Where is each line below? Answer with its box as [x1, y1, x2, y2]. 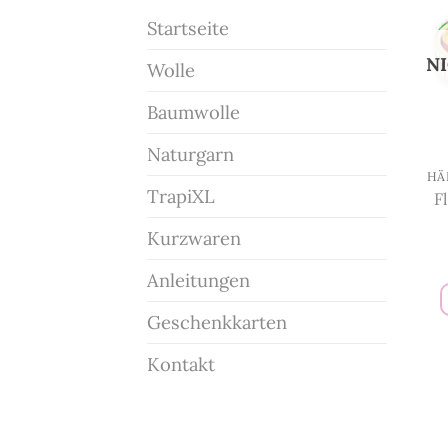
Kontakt [147, 351, 215, 376]
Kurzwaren [147, 225, 241, 250]
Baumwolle [147, 99, 240, 124]
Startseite [147, 15, 229, 40]
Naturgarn [147, 141, 234, 166]
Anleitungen [147, 267, 250, 292]
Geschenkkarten [147, 309, 287, 334]
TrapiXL [147, 183, 215, 208]
